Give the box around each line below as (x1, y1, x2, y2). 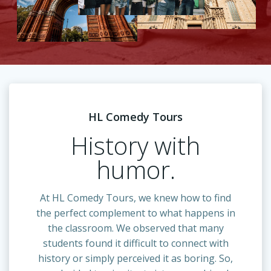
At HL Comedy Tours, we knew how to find (40, 191, 231, 205)
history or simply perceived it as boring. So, (38, 252, 233, 266)
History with (71, 129, 200, 163)
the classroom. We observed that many (47, 221, 224, 235)
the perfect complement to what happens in (36, 206, 235, 220)
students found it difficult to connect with (42, 237, 229, 250)
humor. (96, 153, 175, 187)
